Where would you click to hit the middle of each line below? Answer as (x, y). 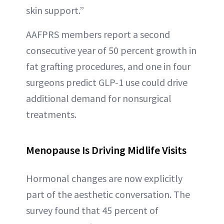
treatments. (51, 114)
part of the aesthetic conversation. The (108, 194)
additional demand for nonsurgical (99, 98)
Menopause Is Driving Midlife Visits (106, 150)
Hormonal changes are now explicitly (104, 178)
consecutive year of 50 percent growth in (111, 50)
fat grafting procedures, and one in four (108, 66)
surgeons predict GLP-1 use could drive (107, 82)
